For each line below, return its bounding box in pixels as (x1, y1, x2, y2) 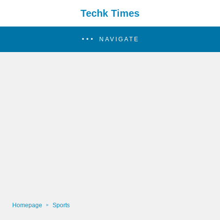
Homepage (12, 202, 42, 209)
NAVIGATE (99, 36, 139, 43)
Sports (53, 202, 70, 209)
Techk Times (81, 8, 139, 19)
